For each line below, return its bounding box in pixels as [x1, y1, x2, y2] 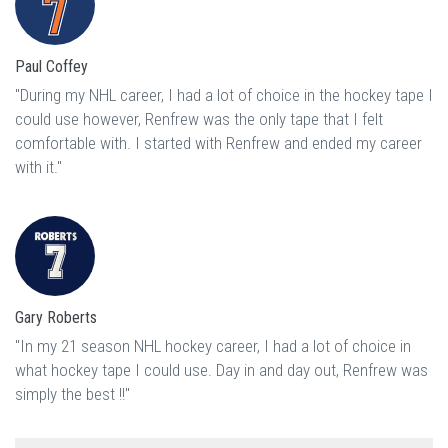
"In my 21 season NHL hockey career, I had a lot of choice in [15, 336, 411, 357]
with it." [15, 157, 62, 178]
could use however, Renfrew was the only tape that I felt [15, 109, 383, 130]
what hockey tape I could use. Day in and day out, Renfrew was [15, 360, 428, 381]
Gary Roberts [15, 308, 97, 328]
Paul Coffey [15, 57, 88, 77]
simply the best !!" [15, 384, 130, 405]
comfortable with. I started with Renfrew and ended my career [15, 133, 422, 154]
